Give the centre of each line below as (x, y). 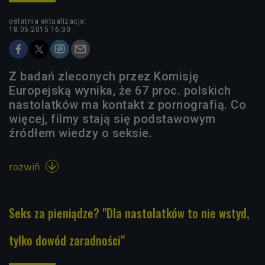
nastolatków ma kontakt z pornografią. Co (127, 104)
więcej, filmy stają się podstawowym (112, 119)
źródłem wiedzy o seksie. (80, 133)
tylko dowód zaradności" (67, 240)
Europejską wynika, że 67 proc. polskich (120, 90)
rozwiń (26, 166)
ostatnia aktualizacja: (48, 21)
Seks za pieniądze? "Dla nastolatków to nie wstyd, (129, 213)
